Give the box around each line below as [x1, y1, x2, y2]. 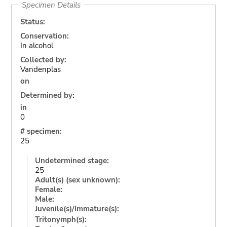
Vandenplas [20, 64, 61, 74]
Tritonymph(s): [34, 214, 87, 224]
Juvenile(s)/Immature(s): [34, 203, 119, 214]
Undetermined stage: [34, 155, 109, 166]
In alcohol [20, 40, 53, 51]
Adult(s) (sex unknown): [34, 174, 120, 185]
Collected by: [20, 54, 66, 65]
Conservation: [20, 30, 69, 41]
